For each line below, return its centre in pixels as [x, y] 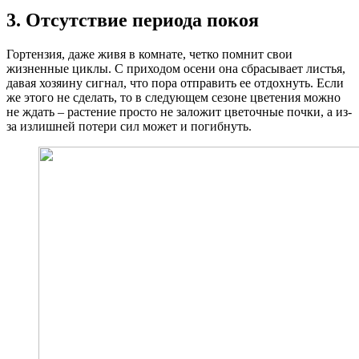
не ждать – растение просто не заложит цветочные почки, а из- [179, 112]
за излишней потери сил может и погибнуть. [129, 127]
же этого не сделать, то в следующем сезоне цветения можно [173, 98]
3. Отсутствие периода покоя [133, 20]
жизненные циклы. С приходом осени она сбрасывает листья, [176, 69]
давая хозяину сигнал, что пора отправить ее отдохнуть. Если [175, 83]
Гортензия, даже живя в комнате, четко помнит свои [149, 54]
